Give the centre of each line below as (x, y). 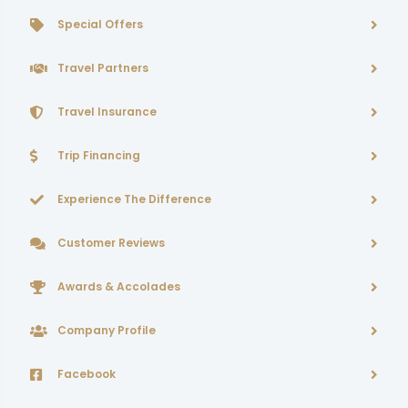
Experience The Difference (134, 199)
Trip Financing (99, 155)
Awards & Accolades (119, 286)
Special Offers (100, 24)
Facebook (87, 374)
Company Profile (107, 330)
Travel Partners (103, 68)
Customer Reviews (111, 243)
